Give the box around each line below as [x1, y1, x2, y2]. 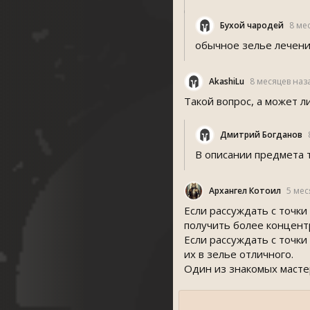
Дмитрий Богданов [220, 129, 302, 140]
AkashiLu [209, 75, 244, 87]
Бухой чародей [220, 19, 284, 31]
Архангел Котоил [209, 185, 281, 197]
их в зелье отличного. [184, 247, 293, 261]
